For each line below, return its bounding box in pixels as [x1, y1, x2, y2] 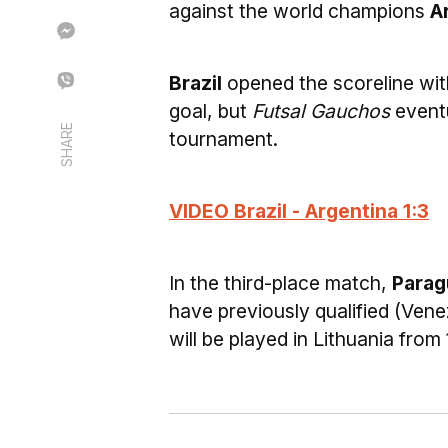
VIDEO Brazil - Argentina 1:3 [169, 199, 429, 223]
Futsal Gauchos [252, 99, 390, 123]
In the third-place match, [169, 271, 392, 295]
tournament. [169, 127, 278, 151]
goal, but [169, 99, 252, 123]
